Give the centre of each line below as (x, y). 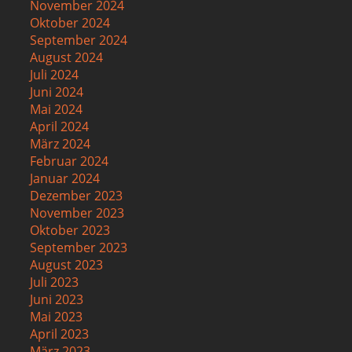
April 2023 (60, 334)
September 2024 (79, 40)
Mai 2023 (57, 317)
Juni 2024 (57, 92)
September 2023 (79, 248)
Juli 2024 (55, 75)
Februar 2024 (70, 161)
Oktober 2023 (70, 231)
